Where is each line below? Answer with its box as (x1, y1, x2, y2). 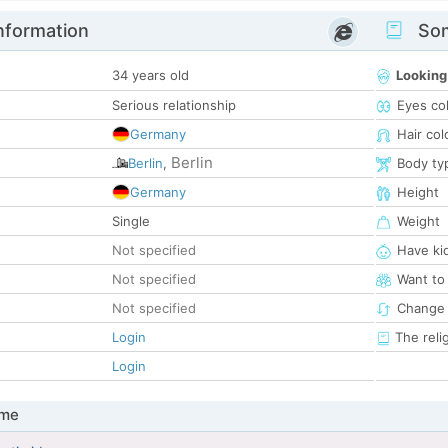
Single (112, 213, 150, 230)
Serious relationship (112, 97, 236, 114)
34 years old (112, 67, 189, 84)
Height (397, 184, 439, 201)
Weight (397, 213, 440, 230)
